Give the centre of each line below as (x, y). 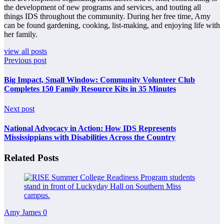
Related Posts (31, 158)
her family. (21, 34)
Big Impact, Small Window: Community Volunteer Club (99, 80)
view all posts (25, 51)
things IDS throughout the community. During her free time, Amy (107, 16)
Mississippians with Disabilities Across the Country (90, 137)
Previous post (25, 60)
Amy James (23, 212)
